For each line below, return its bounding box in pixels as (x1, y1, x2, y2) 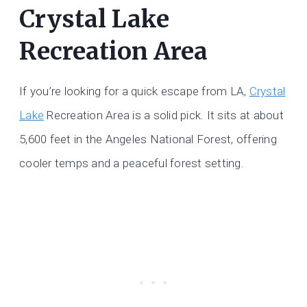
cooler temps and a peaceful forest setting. (19, 156, 244, 171)
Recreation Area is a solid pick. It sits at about (44, 108, 284, 123)
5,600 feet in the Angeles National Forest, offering (19, 132, 278, 147)
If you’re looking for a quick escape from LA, (19, 84, 249, 99)
